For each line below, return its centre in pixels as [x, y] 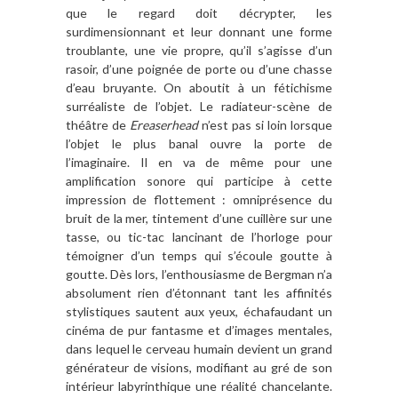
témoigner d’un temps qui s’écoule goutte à [199, 255]
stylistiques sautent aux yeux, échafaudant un [199, 311]
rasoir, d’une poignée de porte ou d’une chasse [199, 68]
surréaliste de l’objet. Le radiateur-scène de [199, 106]
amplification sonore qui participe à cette [199, 180]
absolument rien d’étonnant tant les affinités [199, 292]
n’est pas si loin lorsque [265, 124]
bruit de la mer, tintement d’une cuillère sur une [199, 218]
